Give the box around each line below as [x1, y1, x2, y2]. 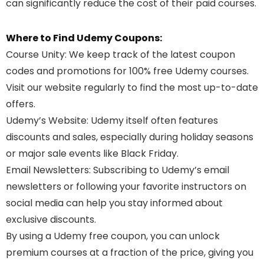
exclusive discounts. [6, 213, 96, 227]
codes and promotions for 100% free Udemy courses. [6, 64, 249, 78]
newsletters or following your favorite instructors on [6, 180, 246, 194]
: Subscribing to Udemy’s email [89, 163, 229, 177]
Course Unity [6, 48, 65, 62]
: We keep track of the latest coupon [65, 48, 235, 62]
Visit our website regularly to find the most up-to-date [6, 81, 258, 95]
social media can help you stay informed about [6, 196, 223, 210]
